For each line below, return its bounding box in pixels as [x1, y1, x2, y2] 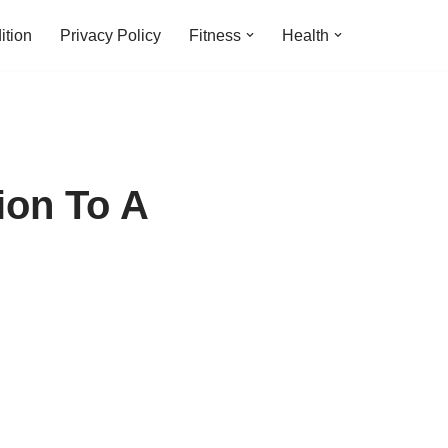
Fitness [189, 26, 241, 44]
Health [282, 26, 329, 44]
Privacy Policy [60, 26, 161, 44]
